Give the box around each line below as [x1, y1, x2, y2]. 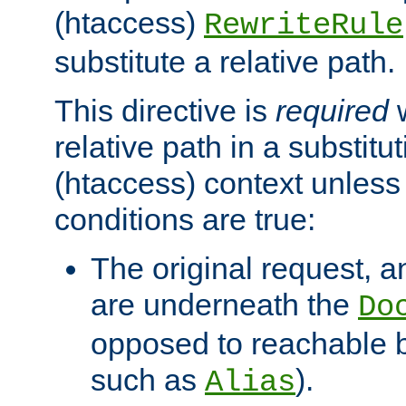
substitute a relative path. [54, 44, 395, 80]
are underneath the [91, 287, 358, 323]
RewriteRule [204, 8, 403, 43]
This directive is [54, 93, 275, 129]
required [275, 93, 389, 129]
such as [91, 362, 205, 398]
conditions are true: [54, 202, 315, 237]
